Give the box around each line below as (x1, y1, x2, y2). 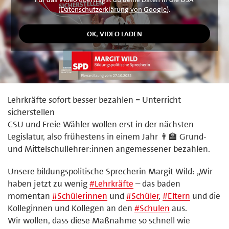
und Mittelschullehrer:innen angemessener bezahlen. (8, 143, 210, 154)
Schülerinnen (57, 190, 107, 201)
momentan (8, 190, 52, 201)
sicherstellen (8, 106, 55, 118)
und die (190, 190, 220, 201)
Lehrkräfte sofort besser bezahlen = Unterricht (8, 94, 181, 105)
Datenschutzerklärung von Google (60, 4, 167, 13)
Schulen (140, 202, 170, 214)
